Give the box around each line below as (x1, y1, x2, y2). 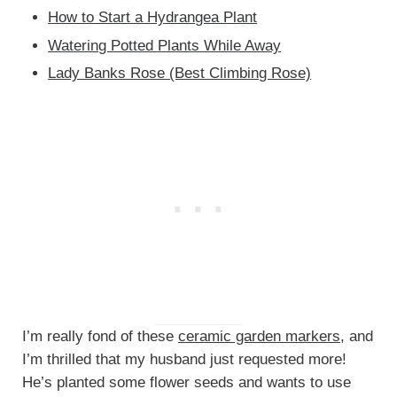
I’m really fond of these (21, 327, 178, 345)
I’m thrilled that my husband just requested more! (21, 350, 346, 368)
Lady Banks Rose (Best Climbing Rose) (48, 64, 312, 82)
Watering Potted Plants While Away (48, 36, 282, 54)
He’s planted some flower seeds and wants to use (21, 373, 351, 391)
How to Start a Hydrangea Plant (48, 9, 258, 27)
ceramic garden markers (177, 327, 340, 345)
